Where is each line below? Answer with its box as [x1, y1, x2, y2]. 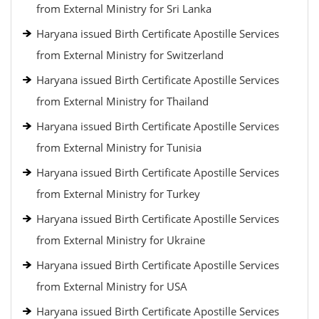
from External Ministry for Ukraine [36, 233, 205, 247]
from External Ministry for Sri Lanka [36, 1, 211, 16]
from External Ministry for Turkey [36, 187, 200, 201]
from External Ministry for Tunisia [36, 140, 202, 155]
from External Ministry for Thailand [36, 94, 209, 108]
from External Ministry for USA [36, 279, 187, 293]
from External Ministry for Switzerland [36, 48, 224, 62]
